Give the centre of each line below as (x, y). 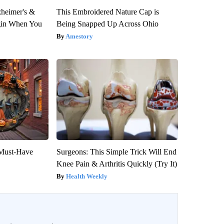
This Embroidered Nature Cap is (107, 12)
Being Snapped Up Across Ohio (107, 24)
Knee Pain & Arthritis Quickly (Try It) (116, 164)
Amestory (79, 36)
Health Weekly (86, 176)
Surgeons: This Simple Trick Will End (116, 152)
